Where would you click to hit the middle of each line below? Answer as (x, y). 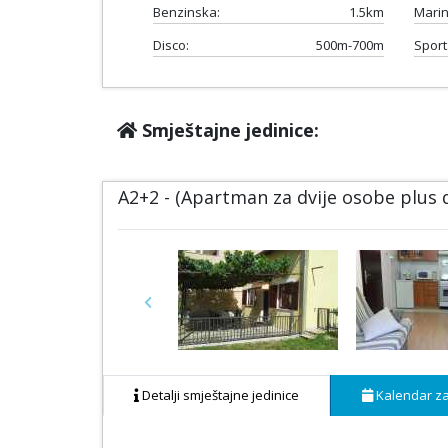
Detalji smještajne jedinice (219, 394)
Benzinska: (186, 11)
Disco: (171, 44)
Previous (173, 309)
